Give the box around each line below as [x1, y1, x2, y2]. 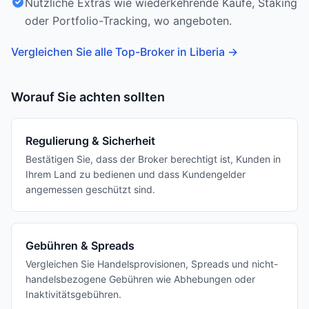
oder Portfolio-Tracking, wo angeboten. [25, 14, 232, 28]
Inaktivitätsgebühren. [26, 288, 121, 300]
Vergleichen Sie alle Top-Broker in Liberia [11, 45, 225, 59]
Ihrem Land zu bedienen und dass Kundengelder [26, 168, 246, 180]
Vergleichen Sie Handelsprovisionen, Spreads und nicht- [26, 258, 278, 270]
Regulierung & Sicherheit [26, 134, 155, 148]
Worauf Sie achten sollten [11, 90, 165, 104]
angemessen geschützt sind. [26, 183, 155, 195]
